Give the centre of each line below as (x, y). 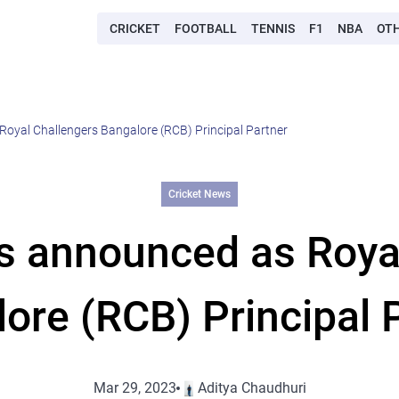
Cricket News (199, 194)
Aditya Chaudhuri (252, 388)
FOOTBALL (206, 28)
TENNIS (273, 28)
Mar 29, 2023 (134, 388)
